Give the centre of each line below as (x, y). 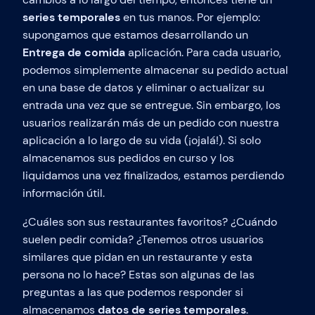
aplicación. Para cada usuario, (203, 52)
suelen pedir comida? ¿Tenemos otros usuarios (143, 239)
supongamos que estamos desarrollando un (135, 34)
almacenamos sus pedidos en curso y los (128, 157)
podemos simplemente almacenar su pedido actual (155, 70)
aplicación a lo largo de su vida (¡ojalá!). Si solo (142, 140)
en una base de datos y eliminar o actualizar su (143, 87)
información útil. (64, 193)
